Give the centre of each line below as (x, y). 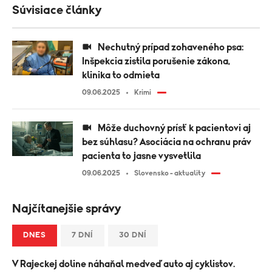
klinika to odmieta (121, 75)
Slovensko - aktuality (170, 173)
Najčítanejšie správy (66, 209)
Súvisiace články (57, 10)
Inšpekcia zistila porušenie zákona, (156, 61)
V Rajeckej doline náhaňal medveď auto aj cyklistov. (124, 264)
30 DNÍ (133, 235)
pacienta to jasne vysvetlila (141, 156)
